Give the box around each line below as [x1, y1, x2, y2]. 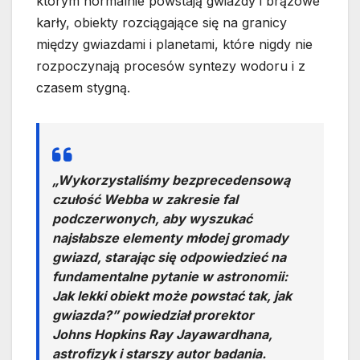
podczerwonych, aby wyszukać [52, 210, 252, 227]
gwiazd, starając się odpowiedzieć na [52, 248, 286, 265]
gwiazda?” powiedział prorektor [52, 306, 254, 323]
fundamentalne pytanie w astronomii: [52, 268, 288, 284]
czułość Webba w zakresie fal [52, 190, 238, 207]
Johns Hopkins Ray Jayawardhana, [52, 325, 272, 342]
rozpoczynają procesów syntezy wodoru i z [36, 57, 305, 74]
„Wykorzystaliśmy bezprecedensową [52, 171, 290, 188]
